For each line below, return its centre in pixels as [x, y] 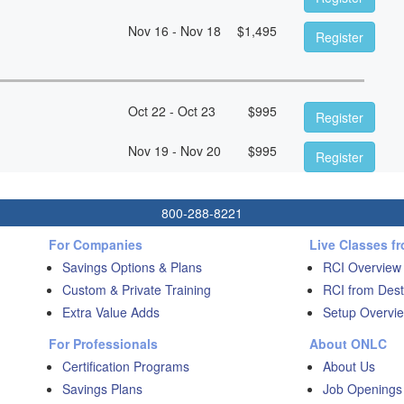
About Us [349, 366]
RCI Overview [362, 266]
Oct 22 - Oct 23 [171, 110]
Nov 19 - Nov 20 [174, 150]
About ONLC [348, 343]
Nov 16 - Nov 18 [174, 30]
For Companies [96, 244]
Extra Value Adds [111, 312]
